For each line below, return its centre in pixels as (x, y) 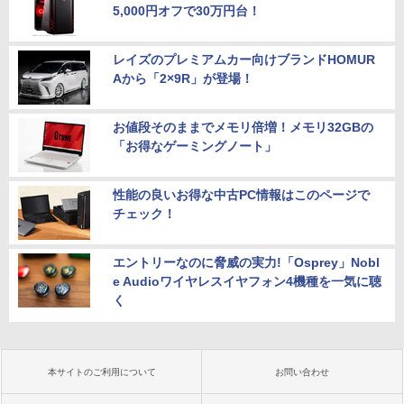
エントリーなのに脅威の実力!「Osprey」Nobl (246, 263)
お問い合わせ (302, 372)
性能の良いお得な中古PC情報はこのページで (241, 195)
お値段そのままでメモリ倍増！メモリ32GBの (243, 128)
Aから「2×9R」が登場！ (183, 79)
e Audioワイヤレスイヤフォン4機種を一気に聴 (247, 282)
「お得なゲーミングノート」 (195, 147)
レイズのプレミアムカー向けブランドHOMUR (244, 60)
